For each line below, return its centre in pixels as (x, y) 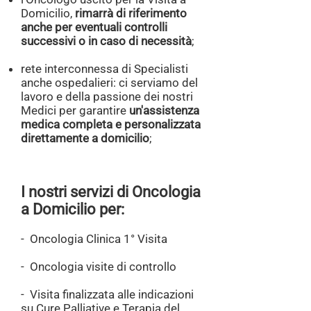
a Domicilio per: (74, 209)
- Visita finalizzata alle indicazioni (107, 294)
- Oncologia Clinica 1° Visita (94, 239)
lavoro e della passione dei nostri (107, 96)
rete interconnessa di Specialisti (104, 69)
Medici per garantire (75, 110)
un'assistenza (164, 110)
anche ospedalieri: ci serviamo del (109, 83)
